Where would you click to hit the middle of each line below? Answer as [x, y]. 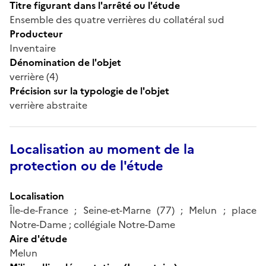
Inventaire [33, 48]
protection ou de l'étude [86, 166]
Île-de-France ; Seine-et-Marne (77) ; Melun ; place [133, 210]
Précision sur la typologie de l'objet [89, 91]
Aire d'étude [38, 238]
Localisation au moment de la [102, 149]
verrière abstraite [48, 105]
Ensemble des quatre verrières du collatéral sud [117, 19]
